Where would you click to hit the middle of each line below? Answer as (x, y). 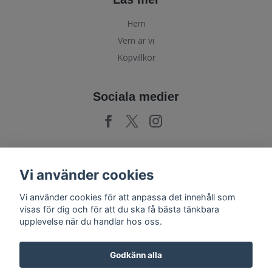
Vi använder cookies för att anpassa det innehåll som (127, 197)
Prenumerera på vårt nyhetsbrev (136, 165)
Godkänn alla (136, 255)
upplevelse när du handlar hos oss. (91, 221)
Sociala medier (136, 97)
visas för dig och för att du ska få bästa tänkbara (119, 209)
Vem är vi (136, 41)
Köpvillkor (136, 58)
